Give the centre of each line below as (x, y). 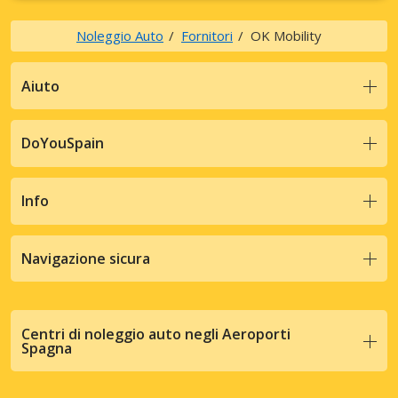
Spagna (47, 348)
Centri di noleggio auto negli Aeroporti (156, 334)
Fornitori (207, 36)
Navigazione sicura (86, 258)
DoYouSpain (63, 143)
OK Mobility (286, 36)
